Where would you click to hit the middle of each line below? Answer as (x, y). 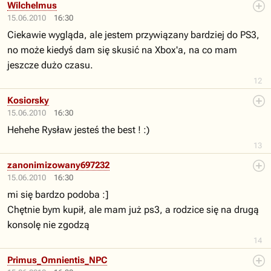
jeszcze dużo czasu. (50, 65)
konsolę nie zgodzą (48, 225)
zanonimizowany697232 (58, 165)
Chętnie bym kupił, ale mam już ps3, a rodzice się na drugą (133, 210)
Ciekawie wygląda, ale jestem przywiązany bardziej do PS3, (133, 35)
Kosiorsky (28, 100)
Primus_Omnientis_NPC (57, 260)
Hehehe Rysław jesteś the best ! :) (78, 130)
